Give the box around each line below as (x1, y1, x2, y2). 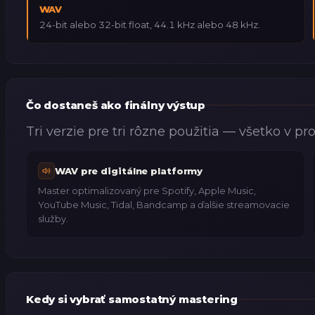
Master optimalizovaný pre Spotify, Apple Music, (38, 185, 256, 197)
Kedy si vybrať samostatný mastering (26, 292, 238, 307)
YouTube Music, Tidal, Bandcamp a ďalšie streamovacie (38, 199, 290, 211)
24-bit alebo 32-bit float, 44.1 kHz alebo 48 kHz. (39, 18, 260, 30)
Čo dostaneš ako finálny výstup (26, 98, 205, 112)
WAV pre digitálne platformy (55, 165, 203, 177)
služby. (38, 213, 68, 225)
